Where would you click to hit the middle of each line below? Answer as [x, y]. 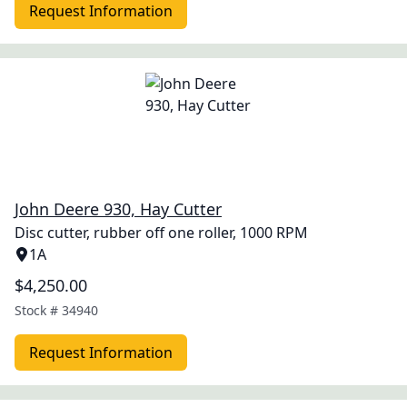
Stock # [38, 310]
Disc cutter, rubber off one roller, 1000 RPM [161, 233]
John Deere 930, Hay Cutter [118, 209]
